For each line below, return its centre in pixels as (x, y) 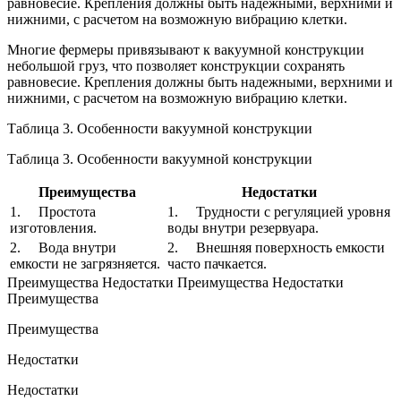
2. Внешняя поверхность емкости (276, 248)
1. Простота (53, 212)
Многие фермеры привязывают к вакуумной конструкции (186, 50)
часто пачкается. (217, 264)
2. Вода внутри (63, 248)
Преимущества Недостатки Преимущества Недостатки (175, 283)
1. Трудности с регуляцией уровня (279, 212)
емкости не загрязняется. (85, 264)
